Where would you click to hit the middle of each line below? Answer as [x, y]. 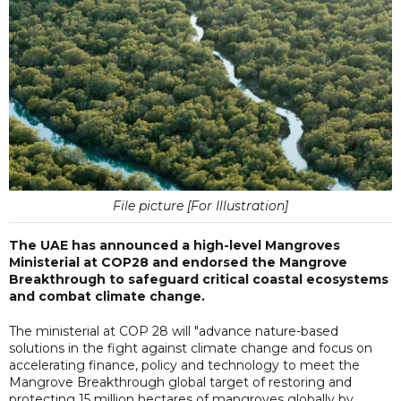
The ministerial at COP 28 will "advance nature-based [174, 331]
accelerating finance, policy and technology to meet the [184, 365]
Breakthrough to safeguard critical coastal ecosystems [199, 279]
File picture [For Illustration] [200, 205]
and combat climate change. [107, 296]
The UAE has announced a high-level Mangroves [175, 245]
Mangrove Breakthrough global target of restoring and [180, 382]
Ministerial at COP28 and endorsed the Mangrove [178, 262]
